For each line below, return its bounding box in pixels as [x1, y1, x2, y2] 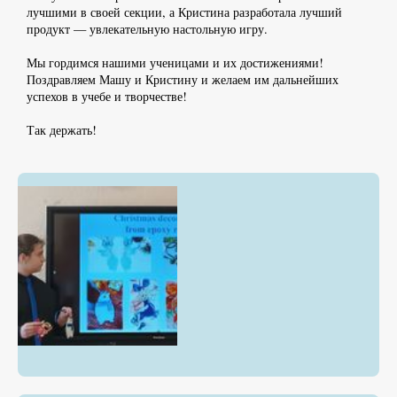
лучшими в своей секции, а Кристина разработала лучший [27, 4, 342, 21]
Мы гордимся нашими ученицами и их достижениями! [27, 54, 323, 72]
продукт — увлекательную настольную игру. [27, 20, 272, 38]
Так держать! [27, 121, 97, 138]
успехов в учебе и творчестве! [27, 88, 191, 105]
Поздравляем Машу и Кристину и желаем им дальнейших [27, 71, 339, 89]
